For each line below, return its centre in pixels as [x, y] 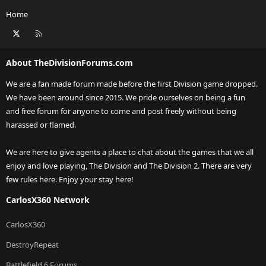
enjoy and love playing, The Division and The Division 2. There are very [129, 166]
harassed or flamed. [41, 125]
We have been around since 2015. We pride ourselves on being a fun [126, 98]
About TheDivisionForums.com [69, 63]
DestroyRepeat [32, 245]
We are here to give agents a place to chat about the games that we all [130, 152]
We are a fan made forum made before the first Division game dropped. [132, 84]
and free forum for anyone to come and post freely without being [121, 111]
